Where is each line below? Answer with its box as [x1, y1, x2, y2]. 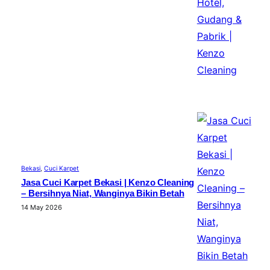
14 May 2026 [21, 202, 63, 212]
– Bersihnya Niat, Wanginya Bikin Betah [21, 188, 184, 198]
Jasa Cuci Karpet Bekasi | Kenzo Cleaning [21, 177, 195, 187]
